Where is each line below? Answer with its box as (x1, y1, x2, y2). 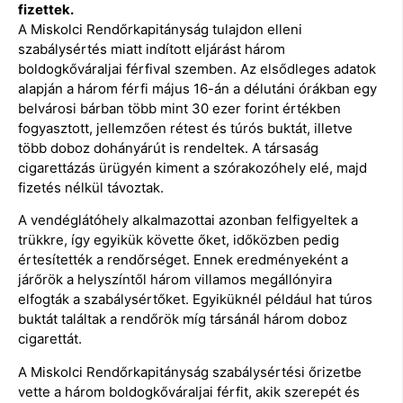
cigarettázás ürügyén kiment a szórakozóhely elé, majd (18, 158, 367, 176)
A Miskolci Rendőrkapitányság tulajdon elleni (18, 20, 302, 38)
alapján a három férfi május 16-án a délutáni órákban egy (18, 79, 377, 97)
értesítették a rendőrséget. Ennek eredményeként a (18, 251, 348, 269)
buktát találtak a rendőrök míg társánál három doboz (18, 310, 347, 328)
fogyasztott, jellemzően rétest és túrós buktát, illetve (18, 119, 353, 137)
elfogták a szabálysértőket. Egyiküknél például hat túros (18, 291, 372, 309)
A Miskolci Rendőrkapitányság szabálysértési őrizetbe (18, 363, 362, 381)
